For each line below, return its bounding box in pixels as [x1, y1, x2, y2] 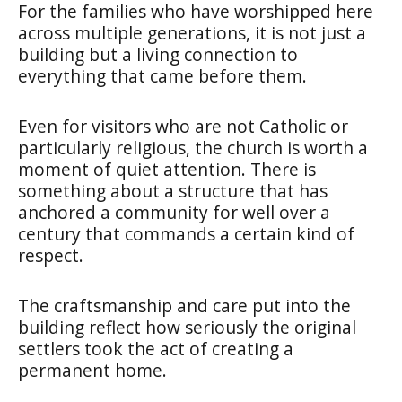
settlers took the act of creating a [18, 336, 293, 361]
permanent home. [18, 357, 167, 382]
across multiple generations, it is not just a [18, 20, 366, 45]
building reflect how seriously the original [18, 314, 356, 339]
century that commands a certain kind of [18, 221, 354, 246]
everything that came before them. [18, 63, 307, 88]
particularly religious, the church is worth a [18, 135, 368, 160]
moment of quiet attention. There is [18, 156, 316, 181]
